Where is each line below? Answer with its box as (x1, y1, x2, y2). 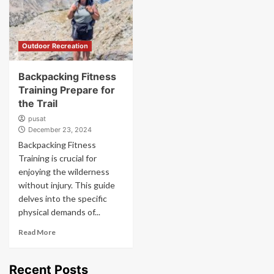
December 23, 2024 (28, 125, 92, 134)
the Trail (18, 97, 57, 109)
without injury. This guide (18, 180, 115, 190)
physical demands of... (18, 207, 100, 217)
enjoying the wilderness (18, 166, 109, 177)
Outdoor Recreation (22, 42, 88, 50)
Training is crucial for (18, 153, 97, 163)
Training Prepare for (18, 84, 115, 96)
